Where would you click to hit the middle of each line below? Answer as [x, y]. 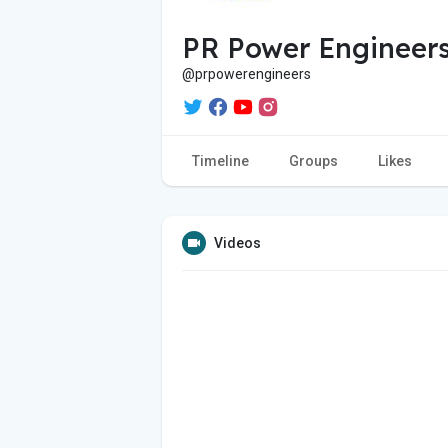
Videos [237, 242]
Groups [313, 160]
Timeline [220, 160]
